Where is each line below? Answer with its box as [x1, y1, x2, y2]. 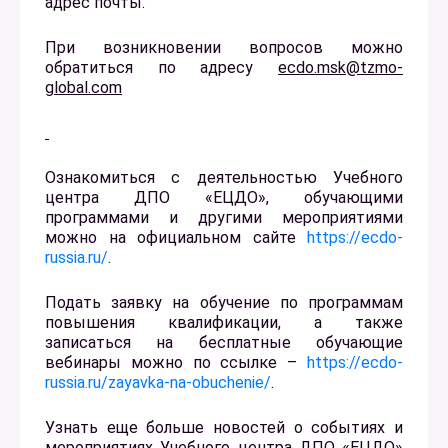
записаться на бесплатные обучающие [45, 332, 403, 352]
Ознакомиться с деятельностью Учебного [45, 167, 403, 187]
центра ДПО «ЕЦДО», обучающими [45, 187, 403, 207]
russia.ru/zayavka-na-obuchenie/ [45, 372, 271, 392]
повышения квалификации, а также [45, 312, 403, 332]
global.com [45, 77, 122, 97]
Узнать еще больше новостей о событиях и [45, 417, 403, 437]
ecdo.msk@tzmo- [278, 57, 403, 77]
